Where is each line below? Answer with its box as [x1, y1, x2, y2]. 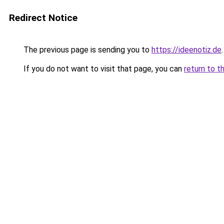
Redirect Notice [9, 12, 77, 23]
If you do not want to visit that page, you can [21, 64, 184, 73]
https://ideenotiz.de [151, 45, 221, 54]
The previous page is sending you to [21, 45, 151, 54]
